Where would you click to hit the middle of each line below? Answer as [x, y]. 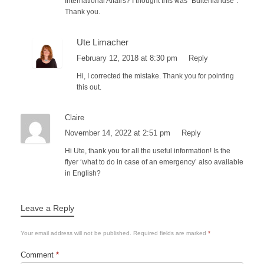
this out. [89, 88]
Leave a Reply [47, 208]
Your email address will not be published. [76, 233]
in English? [83, 174]
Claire [75, 118]
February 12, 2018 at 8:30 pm [128, 58]
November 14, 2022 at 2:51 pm [119, 133]
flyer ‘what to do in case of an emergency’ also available [154, 162]
